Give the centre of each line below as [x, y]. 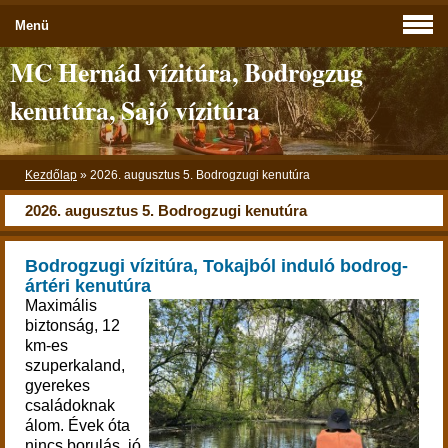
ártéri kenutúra [88, 286]
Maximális [61, 305]
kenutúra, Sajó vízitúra [135, 110]
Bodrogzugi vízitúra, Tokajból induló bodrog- [216, 266]
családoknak [70, 405]
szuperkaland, [75, 365]
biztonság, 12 [72, 325]
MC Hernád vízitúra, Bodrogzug [186, 72]
